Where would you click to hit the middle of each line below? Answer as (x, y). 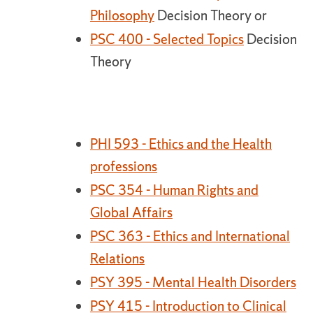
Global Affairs (131, 212)
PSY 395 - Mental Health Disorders (193, 282)
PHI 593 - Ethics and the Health (181, 144)
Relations (117, 259)
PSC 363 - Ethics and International (190, 236)
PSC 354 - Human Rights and (174, 190)
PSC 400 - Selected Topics (167, 39)
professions (124, 166)
